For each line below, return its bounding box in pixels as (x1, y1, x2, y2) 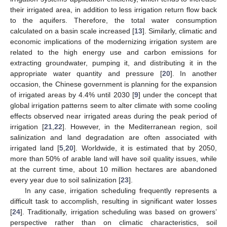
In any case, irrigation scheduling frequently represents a (24, 186, 217, 195)
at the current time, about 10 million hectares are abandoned (10, 165, 217, 173)
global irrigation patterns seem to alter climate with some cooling (10, 101, 217, 109)
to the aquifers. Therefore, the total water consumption (10, 16, 217, 24)
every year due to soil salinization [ (10, 175, 121, 184)
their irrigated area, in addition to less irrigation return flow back (10, 5, 217, 14)
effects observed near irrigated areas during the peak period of (10, 111, 217, 120)
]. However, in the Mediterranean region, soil (62, 122, 217, 131)
